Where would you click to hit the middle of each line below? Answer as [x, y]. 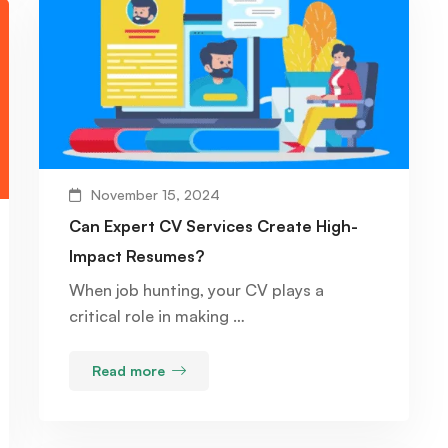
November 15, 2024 [155, 195]
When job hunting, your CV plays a [196, 290]
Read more [128, 371]
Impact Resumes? [136, 256]
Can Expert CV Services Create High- [213, 226]
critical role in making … [157, 316]
